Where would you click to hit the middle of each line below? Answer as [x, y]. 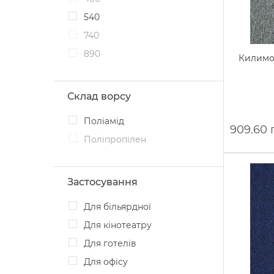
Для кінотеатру [121, 225]
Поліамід [108, 121]
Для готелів [113, 243]
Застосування [102, 182]
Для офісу [109, 262]
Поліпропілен [119, 139]
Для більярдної [121, 207]
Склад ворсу [99, 96]
